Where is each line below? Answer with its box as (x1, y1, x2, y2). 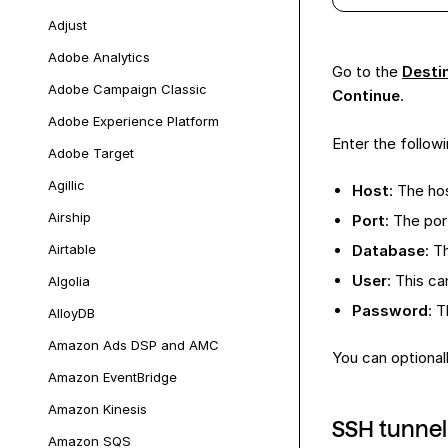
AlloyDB (48, 305, 95, 321)
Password (352, 301, 428, 320)
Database (352, 241, 425, 260)
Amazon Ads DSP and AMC (48, 337, 219, 353)
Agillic (48, 177, 85, 193)
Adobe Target (48, 145, 134, 161)
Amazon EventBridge (48, 369, 177, 385)
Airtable (48, 241, 96, 257)
